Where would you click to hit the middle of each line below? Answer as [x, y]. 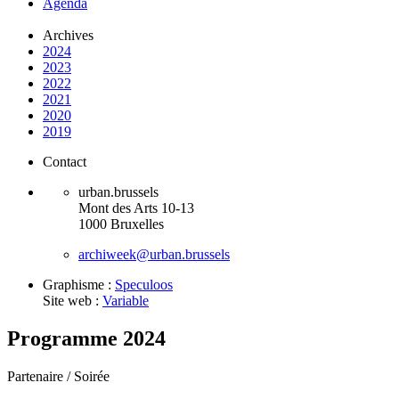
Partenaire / [41, 377]
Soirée [92, 377]
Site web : [73, 301]
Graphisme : [79, 285]
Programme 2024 [86, 339]
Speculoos [144, 285]
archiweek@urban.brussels [154, 255]
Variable [126, 301]
